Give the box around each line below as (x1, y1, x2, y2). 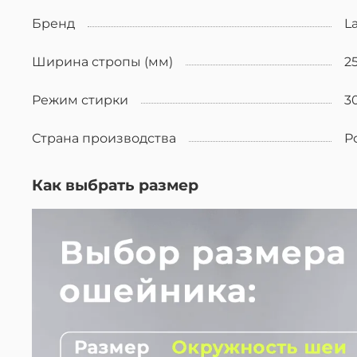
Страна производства (32, 130, 176, 146)
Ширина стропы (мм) (32, 53, 173, 69)
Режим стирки (32, 92, 128, 108)
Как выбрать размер (32, 175, 198, 194)
